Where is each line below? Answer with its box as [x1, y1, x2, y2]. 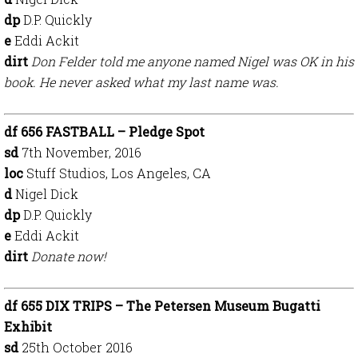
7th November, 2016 [22, 144, 141, 161]
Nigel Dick [15, 185, 78, 202]
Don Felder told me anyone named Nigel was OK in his [31, 53, 354, 70]
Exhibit [4, 318, 52, 335]
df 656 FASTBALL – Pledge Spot [4, 123, 205, 140]
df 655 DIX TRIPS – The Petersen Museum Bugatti [4, 297, 320, 314]
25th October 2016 [22, 339, 133, 356]
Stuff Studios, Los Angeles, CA [26, 165, 211, 181]
